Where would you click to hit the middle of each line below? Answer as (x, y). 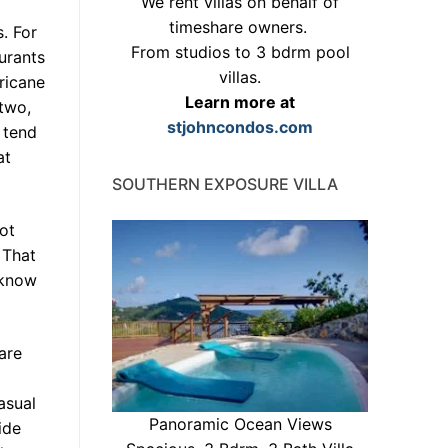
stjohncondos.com (240, 127)
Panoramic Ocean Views (240, 424)
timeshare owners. (240, 27)
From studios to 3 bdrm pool (240, 52)
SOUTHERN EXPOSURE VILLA (225, 184)
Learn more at (240, 102)
